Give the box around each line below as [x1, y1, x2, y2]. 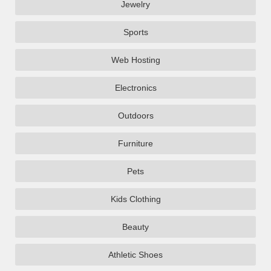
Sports [123, 27, 148, 37]
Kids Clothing [110, 194, 161, 204]
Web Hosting [111, 55, 160, 65]
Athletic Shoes [108, 250, 163, 260]
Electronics [114, 83, 157, 93]
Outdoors [117, 111, 154, 120]
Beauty [122, 222, 149, 232]
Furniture [118, 139, 153, 148]
